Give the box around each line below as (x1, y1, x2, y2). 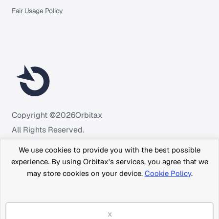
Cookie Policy (144, 169, 191, 178)
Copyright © (12, 110, 56, 121)
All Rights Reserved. (12, 125, 84, 135)
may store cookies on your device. (26, 169, 145, 178)
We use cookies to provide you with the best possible (19, 145, 200, 154)
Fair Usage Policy (12, 6, 63, 16)
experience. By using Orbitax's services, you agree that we (11, 157, 208, 166)
